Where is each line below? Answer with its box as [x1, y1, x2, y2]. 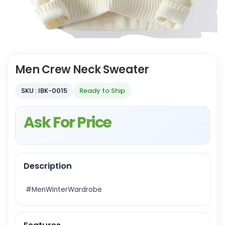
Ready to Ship [79, 86, 125, 95]
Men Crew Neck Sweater [15, 62, 149, 77]
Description [24, 160, 72, 172]
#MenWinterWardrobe [26, 185, 102, 194]
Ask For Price [24, 112, 111, 133]
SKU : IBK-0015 [21, 86, 67, 95]
